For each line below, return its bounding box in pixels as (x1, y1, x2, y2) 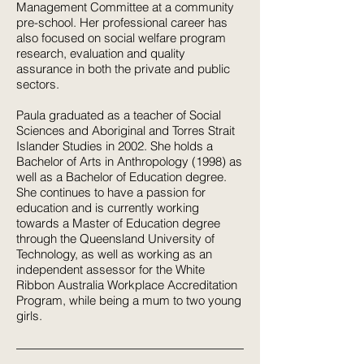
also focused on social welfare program (16, 30, 226, 45)
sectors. (16, 76, 63, 92)
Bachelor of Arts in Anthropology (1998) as (16, 154, 242, 169)
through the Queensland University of (16, 231, 214, 246)
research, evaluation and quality (16, 45, 185, 61)
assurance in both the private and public (16, 61, 230, 76)
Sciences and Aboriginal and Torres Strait (16, 123, 235, 138)
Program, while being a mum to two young (16, 292, 241, 308)
